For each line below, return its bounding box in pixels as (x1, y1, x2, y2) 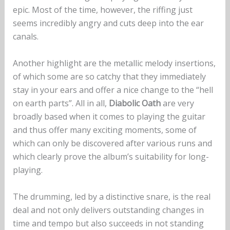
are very (160, 97, 194, 109)
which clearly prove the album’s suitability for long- (12, 150, 209, 162)
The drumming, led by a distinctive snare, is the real (12, 190, 210, 202)
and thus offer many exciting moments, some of (12, 124, 197, 136)
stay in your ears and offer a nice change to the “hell (12, 84, 213, 95)
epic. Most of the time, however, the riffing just (12, 4, 193, 16)
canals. (12, 31, 39, 43)
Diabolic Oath (108, 97, 161, 109)
